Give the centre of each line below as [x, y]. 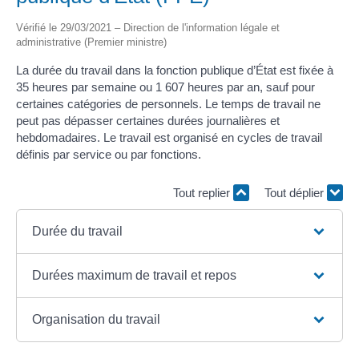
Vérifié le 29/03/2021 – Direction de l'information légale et [148, 28]
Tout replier [203, 192]
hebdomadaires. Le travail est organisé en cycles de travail [169, 138]
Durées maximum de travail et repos [135, 276]
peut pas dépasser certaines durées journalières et [148, 121]
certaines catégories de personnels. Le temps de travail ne [168, 104]
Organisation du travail [97, 320]
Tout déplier [296, 192]
